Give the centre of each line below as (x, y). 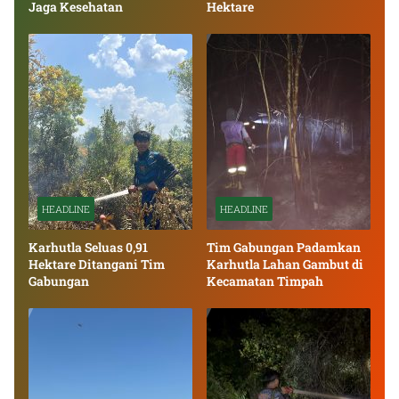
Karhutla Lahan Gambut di (285, 265)
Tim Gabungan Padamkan (284, 248)
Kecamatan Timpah (265, 281)
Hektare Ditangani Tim (97, 265)
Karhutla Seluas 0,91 (88, 248)
